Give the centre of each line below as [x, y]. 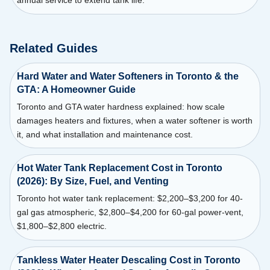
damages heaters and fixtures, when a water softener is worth [134, 120]
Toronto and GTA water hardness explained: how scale [121, 106]
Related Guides [54, 48]
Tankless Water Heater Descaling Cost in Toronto [128, 260]
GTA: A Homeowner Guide [76, 89]
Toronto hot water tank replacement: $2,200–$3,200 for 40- [130, 199]
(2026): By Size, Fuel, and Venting [93, 181]
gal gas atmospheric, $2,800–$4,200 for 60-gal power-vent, [130, 212]
